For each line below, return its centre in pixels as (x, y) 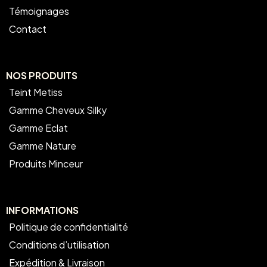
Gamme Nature (43, 146)
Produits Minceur (46, 164)
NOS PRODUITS (42, 76)
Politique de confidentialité (69, 227)
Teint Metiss (36, 92)
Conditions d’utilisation (59, 245)
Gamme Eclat (38, 128)
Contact (28, 29)
